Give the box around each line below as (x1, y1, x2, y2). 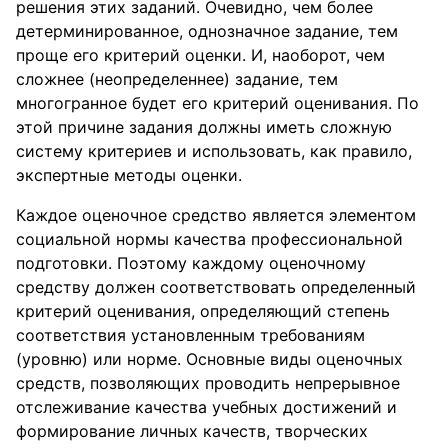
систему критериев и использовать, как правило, (16, 141, 412, 161)
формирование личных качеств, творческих (16, 421, 368, 441)
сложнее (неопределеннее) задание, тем (16, 69, 338, 89)
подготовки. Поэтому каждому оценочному (16, 253, 366, 273)
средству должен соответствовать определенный (16, 277, 416, 297)
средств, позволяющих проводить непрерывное (16, 373, 400, 393)
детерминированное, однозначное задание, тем (16, 21, 398, 41)
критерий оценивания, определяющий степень (16, 301, 390, 321)
